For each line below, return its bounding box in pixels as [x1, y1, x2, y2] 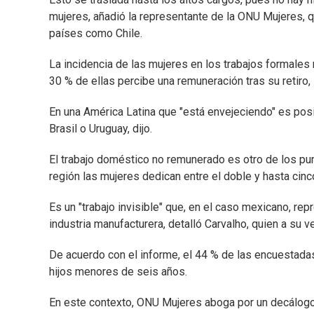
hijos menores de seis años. [49, 265, 187, 279]
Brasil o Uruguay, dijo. [49, 122, 152, 136]
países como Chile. [49, 27, 142, 41]
